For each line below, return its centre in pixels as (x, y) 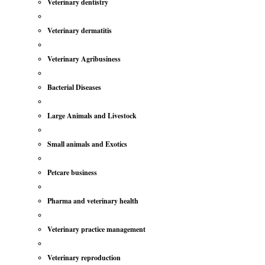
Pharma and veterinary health (93, 201)
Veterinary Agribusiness (84, 59)
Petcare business (72, 172)
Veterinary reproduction (84, 257)
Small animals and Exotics (87, 144)
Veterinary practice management (96, 229)
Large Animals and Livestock (92, 115)
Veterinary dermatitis (80, 30)
